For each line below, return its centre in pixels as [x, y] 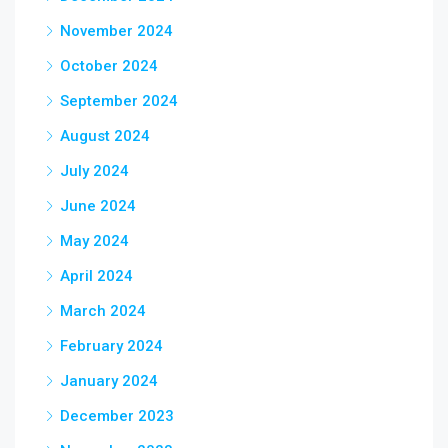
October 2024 [109, 66]
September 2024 [119, 101]
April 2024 [96, 276]
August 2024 [105, 136]
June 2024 [98, 206]
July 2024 [94, 171]
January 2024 [109, 381]
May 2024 [94, 241]
